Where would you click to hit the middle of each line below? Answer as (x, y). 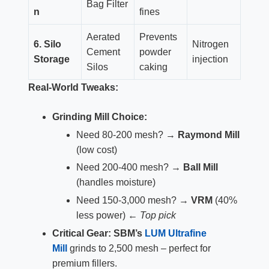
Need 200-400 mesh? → (129, 168)
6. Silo (47, 44)
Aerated (103, 37)
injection (210, 59)
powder (155, 52)
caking (153, 67)
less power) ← (108, 216)
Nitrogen (210, 44)
